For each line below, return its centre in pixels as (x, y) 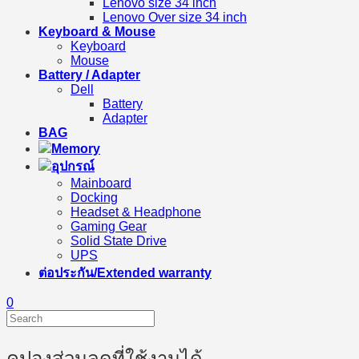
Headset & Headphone (136, 212)
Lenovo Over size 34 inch (175, 18)
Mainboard (101, 184)
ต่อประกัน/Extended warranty (125, 273)
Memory (76, 149)
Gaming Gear (109, 227)
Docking (94, 198)
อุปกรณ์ (73, 167)
